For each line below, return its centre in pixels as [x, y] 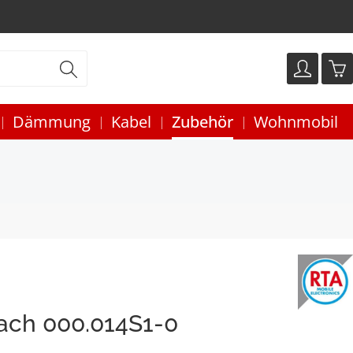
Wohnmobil [296, 122]
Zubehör [203, 122]
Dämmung [52, 122]
